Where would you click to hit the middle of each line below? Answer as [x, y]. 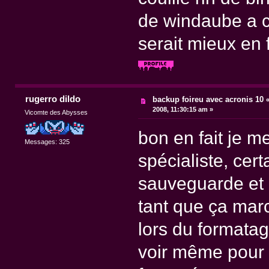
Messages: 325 [47, 142]
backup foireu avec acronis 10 [208, 99]
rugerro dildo [53, 98]
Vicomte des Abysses [56, 112]
